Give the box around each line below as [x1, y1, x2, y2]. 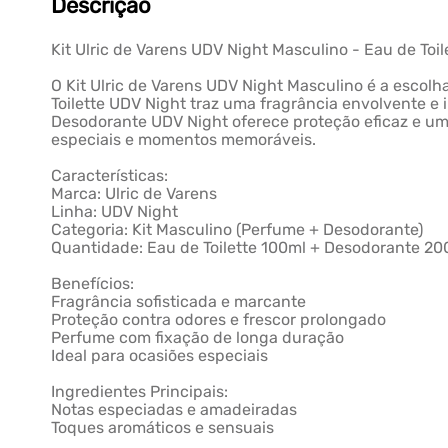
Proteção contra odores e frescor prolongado [51, 310, 387, 329]
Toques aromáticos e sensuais [51, 418, 275, 437]
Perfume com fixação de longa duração [51, 328, 345, 347]
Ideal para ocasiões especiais [51, 346, 269, 365]
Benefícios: [51, 274, 135, 293]
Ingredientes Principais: [51, 382, 229, 401]
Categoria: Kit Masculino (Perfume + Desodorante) [51, 220, 424, 239]
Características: [51, 166, 169, 185]
